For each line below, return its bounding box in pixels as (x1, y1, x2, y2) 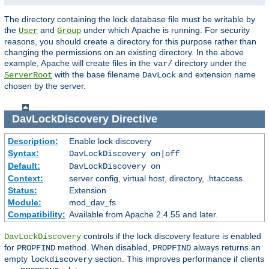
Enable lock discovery (68, 136, 151, 146)
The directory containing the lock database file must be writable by (4, 14, 255, 25)
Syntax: (7, 148, 39, 158)
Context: (7, 173, 43, 183)
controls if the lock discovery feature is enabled (81, 231, 261, 241)
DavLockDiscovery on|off (68, 148, 180, 159)
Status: (7, 185, 37, 195)
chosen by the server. (4, 81, 86, 91)
